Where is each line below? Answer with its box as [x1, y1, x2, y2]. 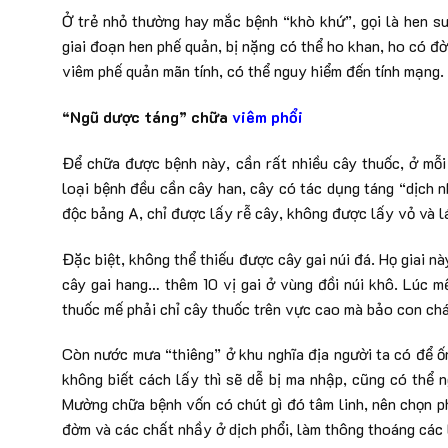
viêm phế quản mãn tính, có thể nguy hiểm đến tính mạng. [62, 60, 444, 82]
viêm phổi [232, 105, 303, 127]
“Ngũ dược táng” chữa [62, 105, 232, 127]
